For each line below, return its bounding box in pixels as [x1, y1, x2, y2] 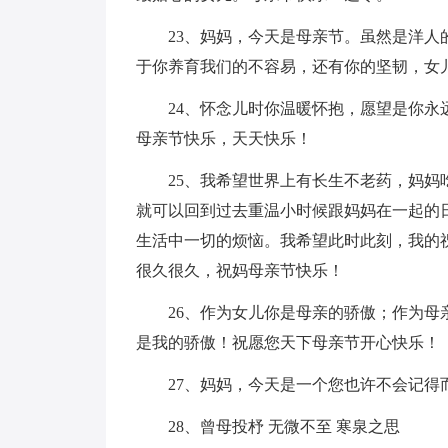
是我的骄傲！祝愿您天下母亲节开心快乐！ [136, 334, 440, 351]
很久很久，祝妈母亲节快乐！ [136, 262, 344, 279]
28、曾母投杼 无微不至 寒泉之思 [168, 418, 400, 435]
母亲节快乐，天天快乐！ [136, 130, 312, 147]
